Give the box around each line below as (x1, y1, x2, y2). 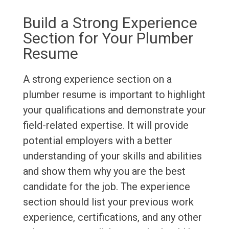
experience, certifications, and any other (22, 211, 202, 224)
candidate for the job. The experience (22, 180, 190, 193)
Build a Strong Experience (22, 14, 197, 32)
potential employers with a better (22, 134, 172, 147)
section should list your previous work (22, 196, 194, 209)
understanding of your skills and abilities (22, 150, 202, 163)
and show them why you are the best (22, 165, 186, 178)
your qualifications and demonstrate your (22, 104, 206, 117)
